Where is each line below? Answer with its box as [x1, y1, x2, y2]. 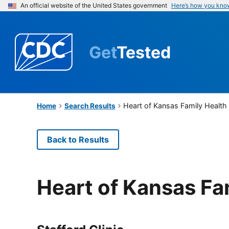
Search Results [64, 101, 116, 110]
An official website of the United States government [20, 2, 167, 9]
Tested [117, 42, 171, 62]
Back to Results [47, 134, 109, 145]
